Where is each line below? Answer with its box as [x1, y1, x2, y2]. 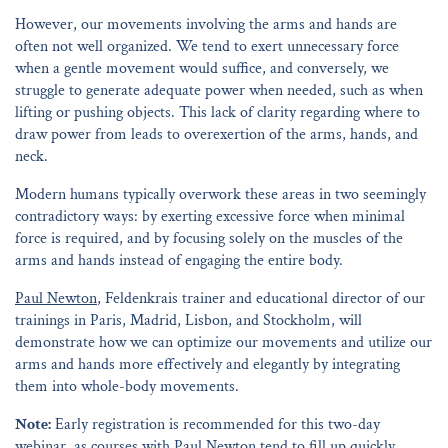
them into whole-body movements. [15, 375, 239, 397]
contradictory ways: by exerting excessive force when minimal [15, 205, 405, 227]
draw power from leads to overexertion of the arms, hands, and [15, 123, 418, 145]
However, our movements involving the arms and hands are [15, 13, 397, 35]
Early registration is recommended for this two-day [51, 413, 380, 435]
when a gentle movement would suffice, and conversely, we [15, 57, 389, 79]
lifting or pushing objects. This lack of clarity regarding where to [15, 101, 420, 123]
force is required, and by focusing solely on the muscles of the [15, 227, 403, 249]
